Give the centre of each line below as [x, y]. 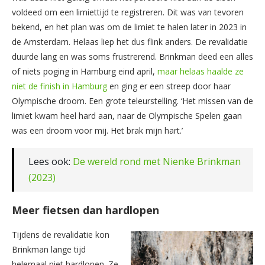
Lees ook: [51, 161]
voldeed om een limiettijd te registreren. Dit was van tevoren [128, 12]
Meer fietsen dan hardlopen [85, 210]
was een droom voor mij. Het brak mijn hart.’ [97, 130]
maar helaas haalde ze [201, 71]
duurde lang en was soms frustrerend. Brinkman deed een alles [132, 56]
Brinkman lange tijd [49, 249]
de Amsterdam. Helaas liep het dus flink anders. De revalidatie [130, 41]
